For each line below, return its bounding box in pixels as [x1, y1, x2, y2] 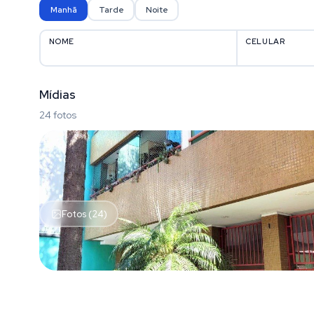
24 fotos [39, 109, 76, 121]
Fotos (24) [61, 207, 107, 220]
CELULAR [245, 36, 285, 46]
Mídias [39, 87, 76, 102]
